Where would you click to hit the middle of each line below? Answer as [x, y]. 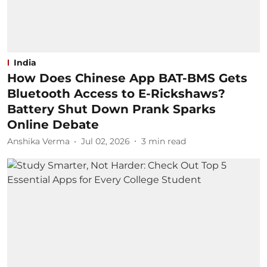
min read [167, 141]
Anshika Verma [38, 141]
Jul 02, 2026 [105, 141]
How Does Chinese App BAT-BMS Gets [127, 78]
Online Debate [53, 124]
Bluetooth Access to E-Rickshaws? [116, 93]
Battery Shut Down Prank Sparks [111, 109]
